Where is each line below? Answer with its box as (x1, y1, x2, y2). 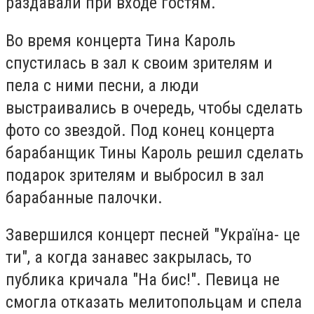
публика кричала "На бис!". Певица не (6, 270, 280, 290)
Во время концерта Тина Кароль (6, 30, 235, 50)
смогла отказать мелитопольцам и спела (6, 292, 302, 313)
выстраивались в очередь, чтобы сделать (6, 97, 303, 118)
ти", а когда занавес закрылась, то (6, 247, 252, 268)
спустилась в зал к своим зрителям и (6, 53, 273, 73)
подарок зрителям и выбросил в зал (6, 165, 264, 185)
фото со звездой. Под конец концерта (6, 120, 275, 140)
